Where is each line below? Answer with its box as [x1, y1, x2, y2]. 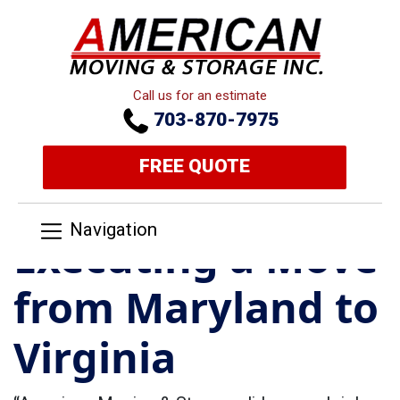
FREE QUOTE [139, 155, 250, 177]
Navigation [70, 219, 158, 241]
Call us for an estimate [133, 87, 267, 104]
